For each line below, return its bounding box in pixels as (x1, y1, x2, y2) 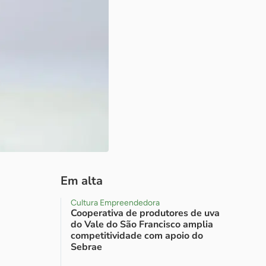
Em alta (61, 173, 103, 189)
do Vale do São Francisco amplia (71, 218, 213, 231)
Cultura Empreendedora (71, 198, 160, 208)
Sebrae (71, 240, 102, 254)
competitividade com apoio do (71, 229, 203, 242)
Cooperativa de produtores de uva (71, 207, 220, 220)
